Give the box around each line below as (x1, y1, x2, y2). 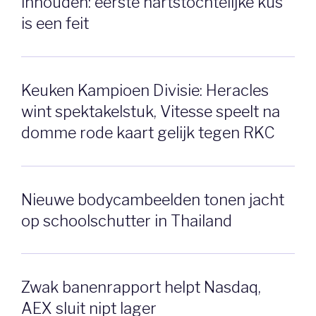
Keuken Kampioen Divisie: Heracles (21, 80, 269, 99)
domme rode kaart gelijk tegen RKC (21, 123, 275, 142)
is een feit (21, 14, 89, 32)
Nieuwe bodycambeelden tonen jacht (21, 190, 284, 209)
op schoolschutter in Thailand (21, 211, 232, 230)
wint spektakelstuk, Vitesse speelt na (21, 102, 280, 121)
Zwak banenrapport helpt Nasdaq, (21, 278, 261, 297)
